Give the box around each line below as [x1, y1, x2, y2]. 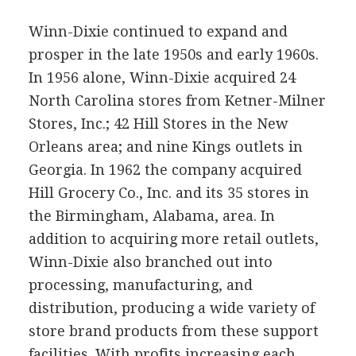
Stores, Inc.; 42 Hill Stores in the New [28, 114, 288, 132]
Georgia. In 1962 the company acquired [28, 161, 302, 178]
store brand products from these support [28, 322, 319, 339]
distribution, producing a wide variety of [28, 299, 315, 316]
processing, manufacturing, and [28, 276, 253, 293]
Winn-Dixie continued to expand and [28, 22, 288, 40]
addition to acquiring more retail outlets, [28, 230, 319, 247]
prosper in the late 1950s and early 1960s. [28, 45, 319, 63]
